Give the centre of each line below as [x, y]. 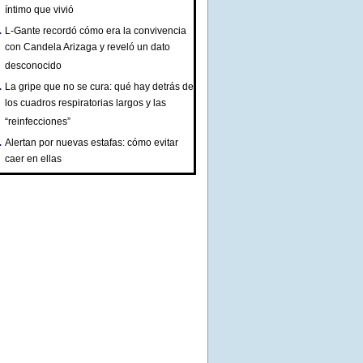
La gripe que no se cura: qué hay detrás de [99, 87]
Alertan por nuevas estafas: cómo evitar [92, 143]
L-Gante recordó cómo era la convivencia [96, 31]
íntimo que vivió [39, 11]
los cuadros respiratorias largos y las [85, 104]
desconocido [33, 67]
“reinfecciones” [38, 123]
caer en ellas [33, 160]
